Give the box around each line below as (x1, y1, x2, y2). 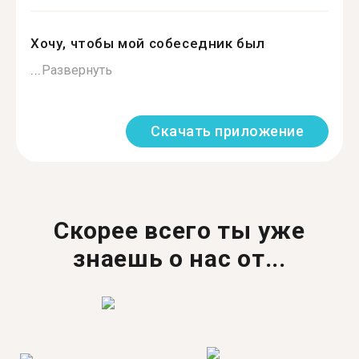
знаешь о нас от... (73, 244, 286, 272)
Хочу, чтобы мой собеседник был (30, 35, 265, 51)
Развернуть (41, 63, 112, 78)
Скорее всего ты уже (54, 216, 305, 244)
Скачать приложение (151, 123, 304, 139)
